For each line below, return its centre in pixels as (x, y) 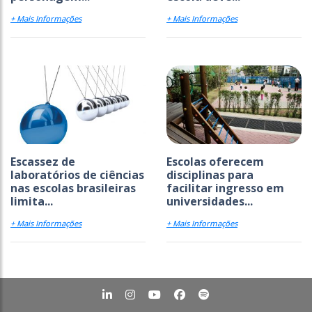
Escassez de (43, 162)
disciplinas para (210, 175)
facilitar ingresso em (225, 188)
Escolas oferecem (215, 162)
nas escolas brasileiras (73, 188)
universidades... (210, 202)
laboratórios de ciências (77, 175)
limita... (32, 202)
